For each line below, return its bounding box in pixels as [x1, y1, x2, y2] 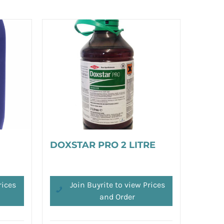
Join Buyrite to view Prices [69, 179, 165, 189]
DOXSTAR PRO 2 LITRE [49, 139, 155, 150]
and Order [99, 191, 135, 201]
